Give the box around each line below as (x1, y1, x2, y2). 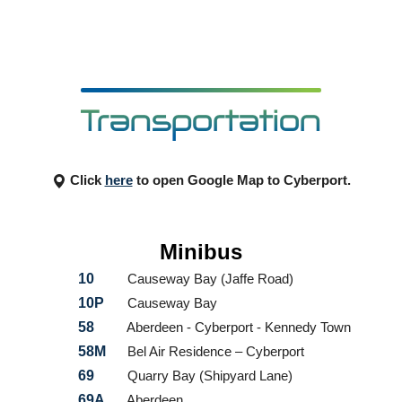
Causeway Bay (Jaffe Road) (124, 271, 293, 286)
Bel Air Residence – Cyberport (124, 344, 304, 359)
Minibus (160, 240, 242, 264)
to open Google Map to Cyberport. (132, 171, 351, 188)
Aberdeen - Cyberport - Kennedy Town (124, 319, 351, 335)
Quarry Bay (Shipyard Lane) (124, 368, 293, 383)
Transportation (81, 101, 321, 142)
